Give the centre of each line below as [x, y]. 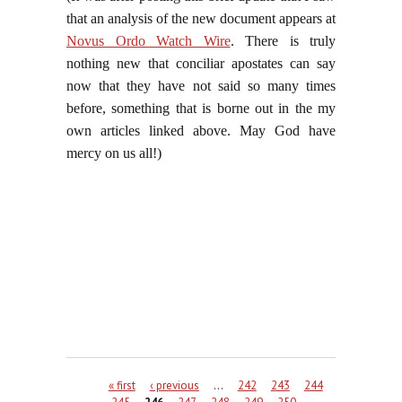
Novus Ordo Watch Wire [149, 41]
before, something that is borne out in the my [201, 109]
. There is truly [283, 41]
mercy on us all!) [114, 153]
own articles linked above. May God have [201, 131]
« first [122, 385]
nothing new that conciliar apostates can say [201, 64]
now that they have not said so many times [201, 86]
